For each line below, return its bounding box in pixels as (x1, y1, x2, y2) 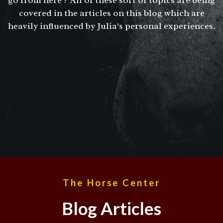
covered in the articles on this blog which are (18, 6, 205, 19)
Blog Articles (62, 198, 161, 219)
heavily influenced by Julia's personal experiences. (8, 19, 215, 32)
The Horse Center (62, 177, 161, 188)
